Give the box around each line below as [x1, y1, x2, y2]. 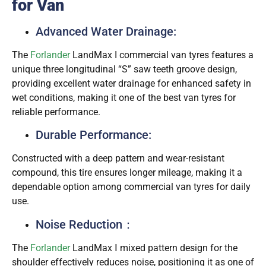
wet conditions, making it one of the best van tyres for [12, 91, 236, 103]
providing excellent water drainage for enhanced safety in [12, 77, 251, 89]
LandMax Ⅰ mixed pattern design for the [70, 242, 237, 254]
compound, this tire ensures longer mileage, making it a [12, 167, 242, 179]
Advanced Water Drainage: [36, 24, 176, 39]
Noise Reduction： [36, 217, 134, 232]
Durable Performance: [36, 128, 151, 142]
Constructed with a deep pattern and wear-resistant [12, 153, 224, 164]
